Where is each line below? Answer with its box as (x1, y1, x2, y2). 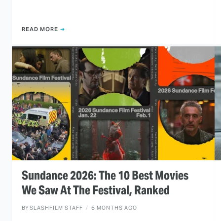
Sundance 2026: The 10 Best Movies (22, 168, 188, 184)
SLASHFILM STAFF (30, 204, 83, 212)
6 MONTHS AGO (91, 204, 137, 212)
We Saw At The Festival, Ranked (22, 183, 170, 198)
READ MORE (22, 25, 58, 33)
